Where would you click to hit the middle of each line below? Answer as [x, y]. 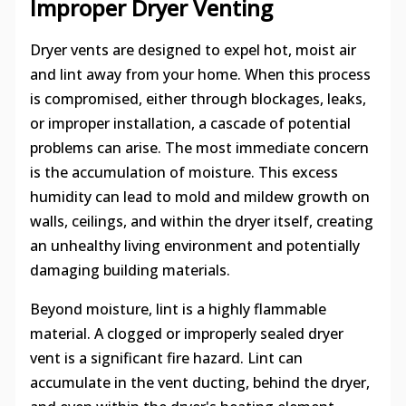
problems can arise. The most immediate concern [199, 147]
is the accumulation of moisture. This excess [184, 172]
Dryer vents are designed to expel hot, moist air [193, 49]
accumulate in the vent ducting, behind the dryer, [199, 382]
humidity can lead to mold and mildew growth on [199, 196]
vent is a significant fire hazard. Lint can [166, 358]
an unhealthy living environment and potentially [194, 245]
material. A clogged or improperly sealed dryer [186, 333]
